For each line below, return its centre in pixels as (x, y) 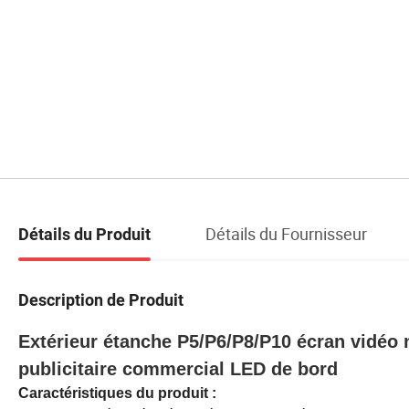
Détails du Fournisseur (286, 233)
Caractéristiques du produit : (117, 393)
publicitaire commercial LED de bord (178, 368)
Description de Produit (101, 299)
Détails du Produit (84, 234)
